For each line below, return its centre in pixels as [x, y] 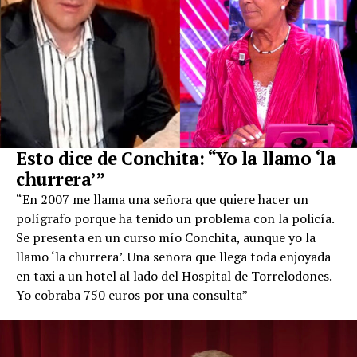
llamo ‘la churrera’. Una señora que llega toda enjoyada [173, 257]
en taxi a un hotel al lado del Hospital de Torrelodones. [174, 276]
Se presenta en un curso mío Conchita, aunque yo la [166, 238]
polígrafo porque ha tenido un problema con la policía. [175, 219]
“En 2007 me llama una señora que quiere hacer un [162, 200]
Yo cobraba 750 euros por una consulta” [132, 295]
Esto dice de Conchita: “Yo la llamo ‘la [176, 159]
